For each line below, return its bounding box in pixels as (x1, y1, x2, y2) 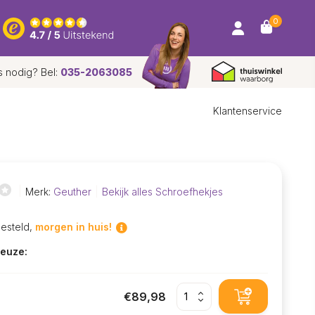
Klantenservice (213, 105, 282, 117)
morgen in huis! (34, 220, 112, 233)
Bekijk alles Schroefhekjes (101, 185, 223, 198)
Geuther (53, 185, 91, 198)
